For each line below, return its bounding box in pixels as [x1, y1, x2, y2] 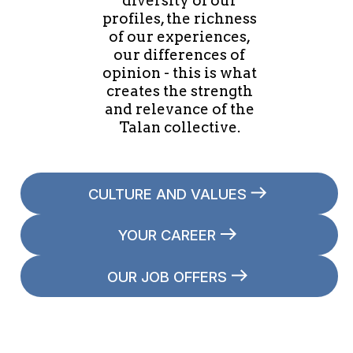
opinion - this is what [102, 63, 257, 82]
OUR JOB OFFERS [107, 267, 227, 285]
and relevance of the [104, 99, 255, 118]
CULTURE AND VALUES [87, 184, 247, 203]
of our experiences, [108, 27, 251, 46]
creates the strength [106, 81, 253, 100]
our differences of [113, 45, 246, 64]
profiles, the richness [102, 9, 257, 28]
